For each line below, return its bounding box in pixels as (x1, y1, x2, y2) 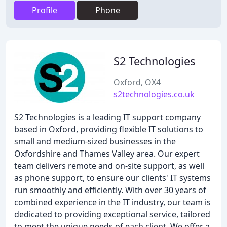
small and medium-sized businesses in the (14, 136, 176, 147)
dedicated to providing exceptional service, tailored (14, 209, 210, 220)
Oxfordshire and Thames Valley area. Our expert (14, 148, 200, 159)
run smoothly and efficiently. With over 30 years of (14, 184, 206, 196)
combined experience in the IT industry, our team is (14, 197, 211, 208)
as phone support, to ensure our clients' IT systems (14, 172, 211, 183)
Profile (32, 5, 57, 16)
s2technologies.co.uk (113, 89, 195, 100)
